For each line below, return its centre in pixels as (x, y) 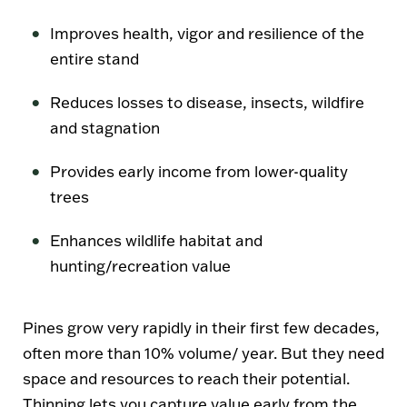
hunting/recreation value (140, 265)
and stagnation (105, 127)
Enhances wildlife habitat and (156, 240)
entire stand (94, 58)
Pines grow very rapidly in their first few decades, (201, 327)
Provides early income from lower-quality (199, 171)
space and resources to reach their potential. (186, 378)
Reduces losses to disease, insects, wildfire (207, 102)
